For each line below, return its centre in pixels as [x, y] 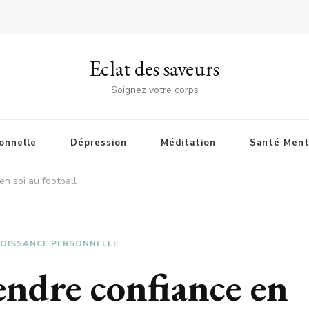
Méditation [188, 143]
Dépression [98, 143]
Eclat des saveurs [154, 69]
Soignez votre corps [154, 90]
